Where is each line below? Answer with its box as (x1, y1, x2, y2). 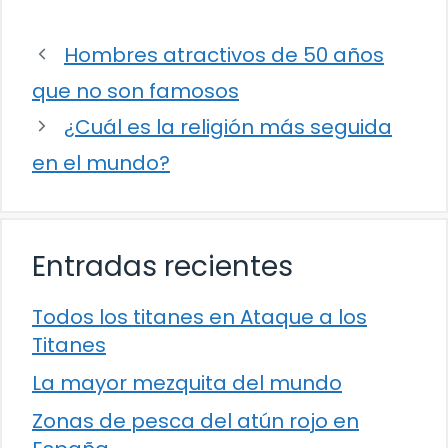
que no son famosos (32, 76, 239, 105)
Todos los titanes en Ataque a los (32, 302, 367, 331)
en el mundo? (32, 148, 170, 177)
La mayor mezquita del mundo (32, 368, 342, 397)
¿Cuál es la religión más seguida (64, 112, 392, 141)
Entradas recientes (32, 246, 293, 286)
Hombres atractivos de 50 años (64, 40, 384, 69)
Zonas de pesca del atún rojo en (32, 406, 359, 435)
